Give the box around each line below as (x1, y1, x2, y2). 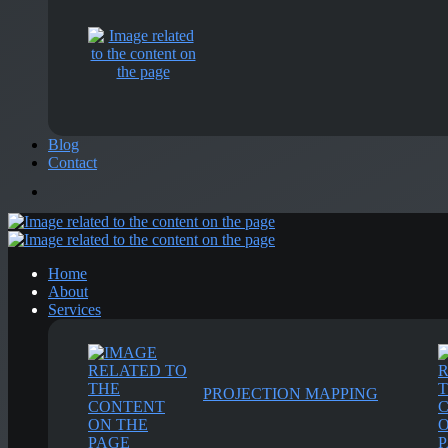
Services (48, 301, 101, 318)
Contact (48, 154, 97, 171)
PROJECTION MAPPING (203, 385, 378, 402)
